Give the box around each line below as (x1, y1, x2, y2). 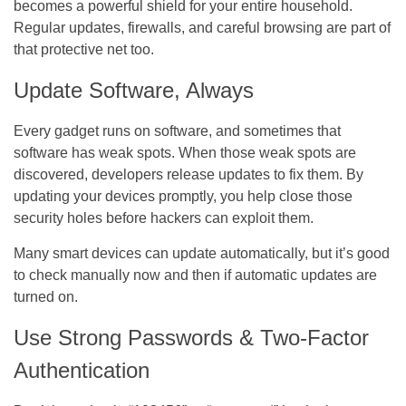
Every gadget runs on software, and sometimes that (14, 122, 341, 139)
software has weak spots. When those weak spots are (14, 144, 356, 160)
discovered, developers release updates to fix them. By (14, 166, 363, 182)
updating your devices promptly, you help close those (14, 188, 353, 204)
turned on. (14, 288, 78, 304)
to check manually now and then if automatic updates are (14, 266, 377, 283)
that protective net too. (14, 41, 158, 57)
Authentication (14, 357, 150, 382)
